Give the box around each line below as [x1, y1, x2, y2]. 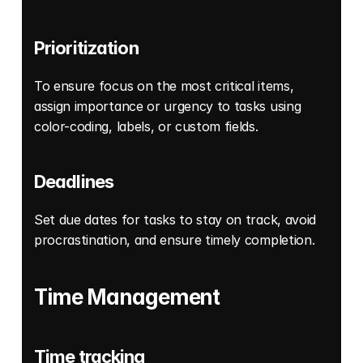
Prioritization [34, 37, 139, 59]
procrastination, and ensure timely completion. [34, 232, 318, 249]
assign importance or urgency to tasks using [34, 98, 301, 115]
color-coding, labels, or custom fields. [34, 118, 263, 135]
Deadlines [34, 171, 114, 193]
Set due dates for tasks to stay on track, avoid [34, 211, 316, 228]
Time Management [34, 284, 220, 310]
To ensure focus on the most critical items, [34, 78, 294, 95]
